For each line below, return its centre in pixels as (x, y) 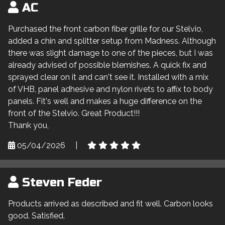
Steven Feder (60, 182)
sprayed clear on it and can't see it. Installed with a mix (108, 77)
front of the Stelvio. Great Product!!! (74, 113)
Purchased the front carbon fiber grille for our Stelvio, (105, 29)
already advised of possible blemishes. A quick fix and (107, 65)
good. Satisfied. (36, 215)
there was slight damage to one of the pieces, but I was (110, 53)
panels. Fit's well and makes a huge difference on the (105, 101)
